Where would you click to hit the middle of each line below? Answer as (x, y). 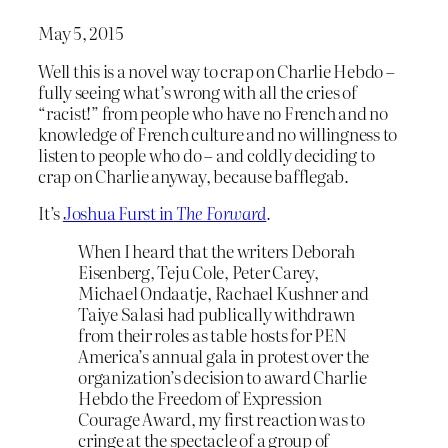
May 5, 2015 (81, 32)
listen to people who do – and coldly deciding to (206, 154)
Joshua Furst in (118, 213)
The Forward (220, 213)
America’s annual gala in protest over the (224, 356)
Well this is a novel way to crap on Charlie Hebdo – (216, 70)
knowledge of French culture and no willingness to (218, 133)
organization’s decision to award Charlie (222, 377)
